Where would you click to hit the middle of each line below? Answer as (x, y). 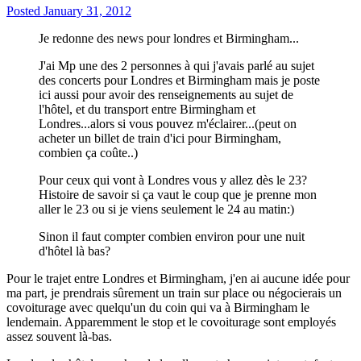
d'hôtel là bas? (75, 251)
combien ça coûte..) (88, 153)
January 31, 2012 (87, 11)
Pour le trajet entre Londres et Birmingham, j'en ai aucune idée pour (178, 279)
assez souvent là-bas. (59, 337)
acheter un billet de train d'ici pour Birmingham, (160, 139)
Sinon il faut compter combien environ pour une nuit (172, 237)
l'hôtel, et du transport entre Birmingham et (147, 110)
